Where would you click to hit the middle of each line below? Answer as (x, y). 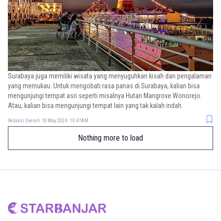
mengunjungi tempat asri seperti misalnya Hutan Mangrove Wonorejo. (105, 96)
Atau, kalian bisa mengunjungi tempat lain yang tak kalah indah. (95, 106)
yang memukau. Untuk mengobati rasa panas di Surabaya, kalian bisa (104, 86)
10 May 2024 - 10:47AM (65, 120)
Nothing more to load (110, 138)
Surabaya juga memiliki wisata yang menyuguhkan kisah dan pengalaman (110, 76)
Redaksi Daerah (24, 120)
